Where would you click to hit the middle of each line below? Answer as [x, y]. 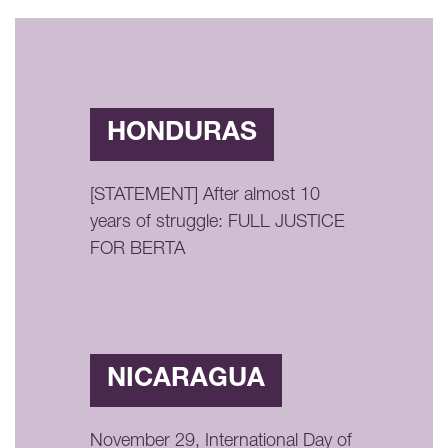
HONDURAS [182, 133]
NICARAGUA [186, 379]
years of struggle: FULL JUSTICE [217, 222]
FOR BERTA [137, 249]
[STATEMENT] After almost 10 [205, 195]
